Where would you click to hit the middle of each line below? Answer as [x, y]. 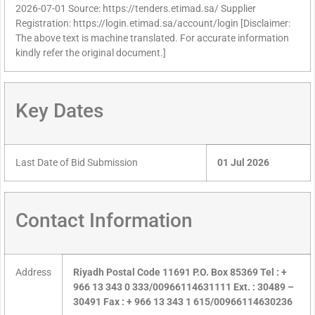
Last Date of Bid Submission [77, 163]
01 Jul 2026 [243, 163]
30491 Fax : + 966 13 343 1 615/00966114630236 [183, 302]
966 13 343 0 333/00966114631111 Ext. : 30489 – [184, 288]
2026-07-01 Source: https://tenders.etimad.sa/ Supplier [136, 9]
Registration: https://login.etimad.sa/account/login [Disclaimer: [153, 24]
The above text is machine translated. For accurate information [152, 39]
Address [33, 273]
